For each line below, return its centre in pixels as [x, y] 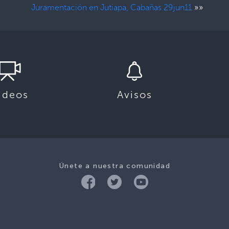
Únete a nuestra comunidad [114, 166]
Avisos [134, 94]
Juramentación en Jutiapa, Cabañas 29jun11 [112, 7]
